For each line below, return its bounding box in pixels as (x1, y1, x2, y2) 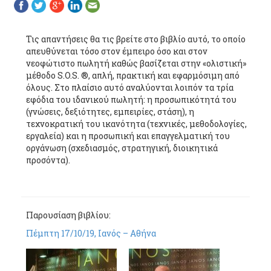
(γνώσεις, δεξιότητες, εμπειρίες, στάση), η (26, 106, 194, 118)
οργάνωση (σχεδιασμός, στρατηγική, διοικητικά (26, 142, 218, 154)
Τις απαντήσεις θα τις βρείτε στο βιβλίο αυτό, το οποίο (26, 33, 246, 45)
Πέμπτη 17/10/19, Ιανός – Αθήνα (26, 227, 156, 240)
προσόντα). (26, 154, 70, 166)
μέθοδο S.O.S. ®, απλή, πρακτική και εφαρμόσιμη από (26, 70, 240, 82)
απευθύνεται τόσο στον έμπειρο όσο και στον (26, 45, 207, 57)
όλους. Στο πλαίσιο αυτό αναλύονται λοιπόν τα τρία (26, 82, 233, 94)
